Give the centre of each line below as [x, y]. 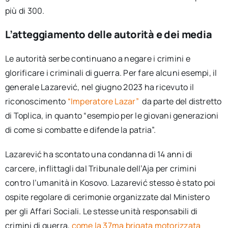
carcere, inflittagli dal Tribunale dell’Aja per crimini [101, 168]
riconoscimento [36, 101]
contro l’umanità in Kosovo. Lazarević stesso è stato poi [110, 183]
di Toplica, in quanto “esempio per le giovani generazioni [112, 116]
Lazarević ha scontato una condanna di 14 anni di [99, 154]
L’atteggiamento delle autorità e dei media [108, 34]
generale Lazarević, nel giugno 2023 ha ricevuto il [99, 87]
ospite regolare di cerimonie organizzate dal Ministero [107, 197]
